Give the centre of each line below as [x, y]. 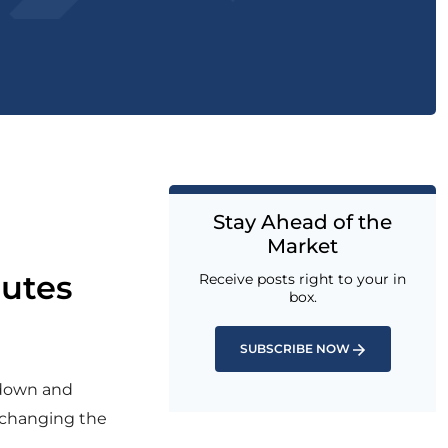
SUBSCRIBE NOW [295, 348]
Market [302, 246]
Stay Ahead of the [302, 222]
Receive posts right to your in [302, 279]
